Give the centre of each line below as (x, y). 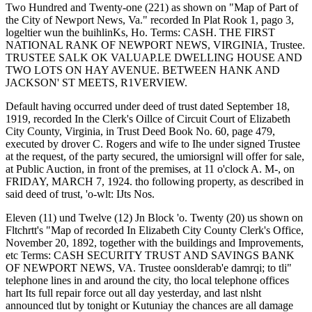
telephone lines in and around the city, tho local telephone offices (147, 280)
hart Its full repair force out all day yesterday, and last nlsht (133, 293)
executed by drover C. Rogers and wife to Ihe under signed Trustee (153, 144)
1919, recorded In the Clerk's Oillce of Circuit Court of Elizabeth (148, 119)
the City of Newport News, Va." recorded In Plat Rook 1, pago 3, (150, 20)
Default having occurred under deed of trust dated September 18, (148, 106)
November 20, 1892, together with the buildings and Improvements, (155, 243)
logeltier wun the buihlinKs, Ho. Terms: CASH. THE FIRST (140, 32)
